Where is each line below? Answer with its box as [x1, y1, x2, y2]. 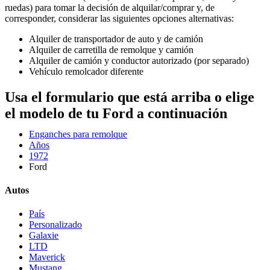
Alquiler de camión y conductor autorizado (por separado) [29, 55, 249, 66]
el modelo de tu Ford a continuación [5, 105, 227, 121]
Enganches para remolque [29, 128, 127, 139]
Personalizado [29, 219, 82, 230]
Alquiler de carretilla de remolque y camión [29, 45, 193, 55]
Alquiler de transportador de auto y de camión [29, 34, 203, 44]
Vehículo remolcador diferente [29, 66, 143, 77]
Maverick [29, 252, 65, 263]
